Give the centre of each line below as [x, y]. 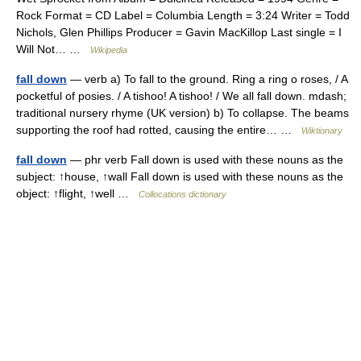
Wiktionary [322, 131]
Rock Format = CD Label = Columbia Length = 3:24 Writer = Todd [183, 15]
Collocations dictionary [183, 194]
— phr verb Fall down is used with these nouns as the [205, 160]
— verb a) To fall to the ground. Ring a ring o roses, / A [207, 79]
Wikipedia [109, 50]
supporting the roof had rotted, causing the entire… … [159, 130]
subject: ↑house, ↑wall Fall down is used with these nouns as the [180, 176]
